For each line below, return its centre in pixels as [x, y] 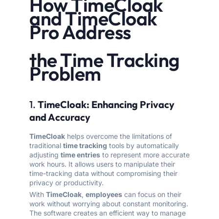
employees [104, 195]
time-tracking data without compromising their [103, 174]
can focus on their [152, 195]
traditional [46, 146]
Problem [65, 74]
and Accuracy [60, 117]
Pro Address [82, 32]
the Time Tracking [105, 60]
